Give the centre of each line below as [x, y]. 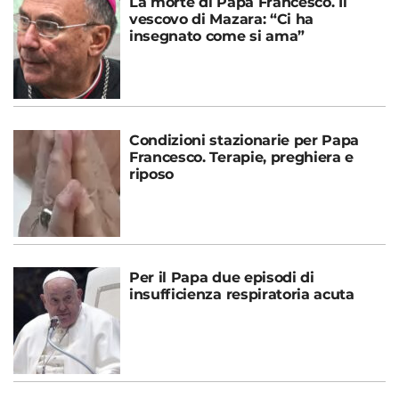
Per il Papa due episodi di [222, 278]
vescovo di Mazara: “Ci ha [221, 20]
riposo [152, 175]
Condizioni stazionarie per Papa [244, 141]
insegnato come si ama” [217, 37]
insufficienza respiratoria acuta [242, 295]
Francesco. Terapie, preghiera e [242, 158]
